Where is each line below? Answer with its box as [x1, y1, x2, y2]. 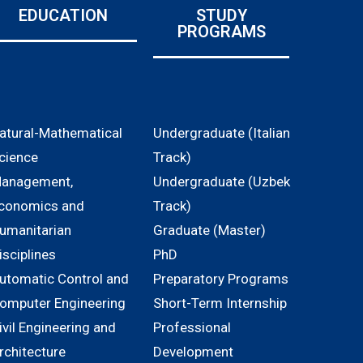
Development [153, 344, 234, 360]
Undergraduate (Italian [153, 125, 291, 141]
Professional [153, 319, 232, 335]
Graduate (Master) [153, 222, 267, 238]
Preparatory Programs [153, 271, 289, 287]
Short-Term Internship [153, 295, 288, 311]
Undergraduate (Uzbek [153, 173, 291, 190]
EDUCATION [19, 6, 109, 25]
